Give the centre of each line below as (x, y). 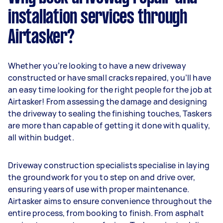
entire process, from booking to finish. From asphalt (106, 213)
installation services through (98, 18)
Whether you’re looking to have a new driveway (97, 66)
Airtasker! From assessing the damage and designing (108, 102)
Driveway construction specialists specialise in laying (109, 165)
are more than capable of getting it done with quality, (109, 125)
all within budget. (41, 137)
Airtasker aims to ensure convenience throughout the (110, 201)
